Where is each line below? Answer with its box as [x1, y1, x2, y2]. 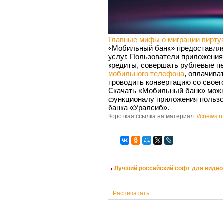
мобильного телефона [108, 69, 184, 78]
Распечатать [113, 189, 149, 197]
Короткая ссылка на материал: [108, 112, 197, 120]
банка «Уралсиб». [108, 103, 169, 111]
